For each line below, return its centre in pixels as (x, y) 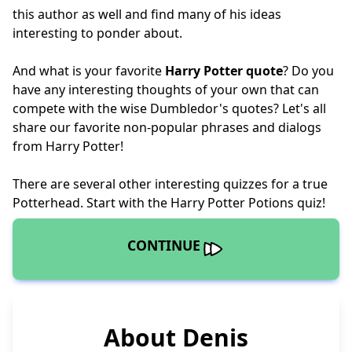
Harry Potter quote (224, 70)
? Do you (308, 70)
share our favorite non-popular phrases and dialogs (167, 127)
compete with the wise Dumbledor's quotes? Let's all (169, 108)
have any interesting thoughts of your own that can (166, 89)
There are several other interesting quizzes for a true (170, 183)
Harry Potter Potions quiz (246, 202)
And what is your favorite (89, 70)
